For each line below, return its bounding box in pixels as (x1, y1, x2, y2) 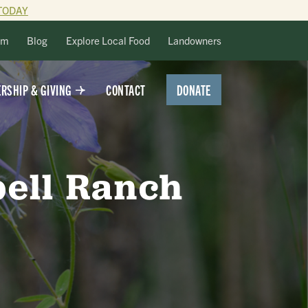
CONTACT (106, 81, 146, 99)
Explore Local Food (65, 34, 150, 47)
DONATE (176, 80, 211, 98)
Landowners (168, 34, 221, 47)
